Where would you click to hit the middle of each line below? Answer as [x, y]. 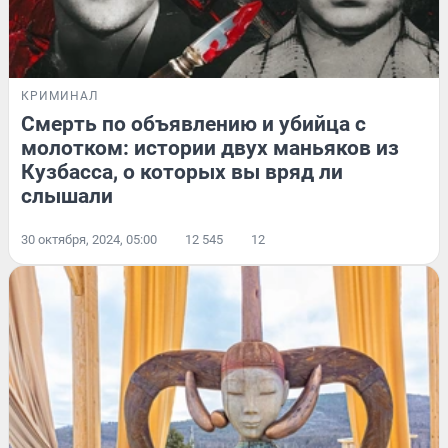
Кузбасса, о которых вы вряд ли [182, 171]
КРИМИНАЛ [59, 95]
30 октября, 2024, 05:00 [89, 239]
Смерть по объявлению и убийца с [193, 123]
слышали [67, 195]
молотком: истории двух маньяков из [210, 147]
